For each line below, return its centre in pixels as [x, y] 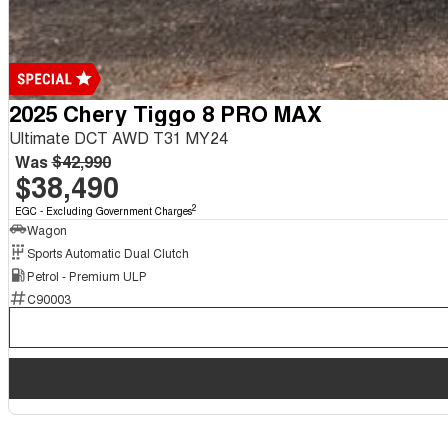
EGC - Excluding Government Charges [103, 211]
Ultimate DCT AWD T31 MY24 [118, 138]
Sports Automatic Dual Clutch [107, 252]
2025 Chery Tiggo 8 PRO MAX [165, 113]
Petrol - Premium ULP [86, 275]
